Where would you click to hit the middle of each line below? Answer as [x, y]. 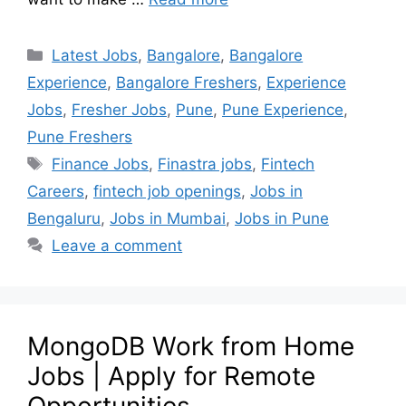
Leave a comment [117, 246]
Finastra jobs [205, 164]
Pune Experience [283, 110]
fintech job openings [167, 192]
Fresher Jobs [119, 110]
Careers [56, 192]
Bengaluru [64, 219]
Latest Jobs [95, 56]
